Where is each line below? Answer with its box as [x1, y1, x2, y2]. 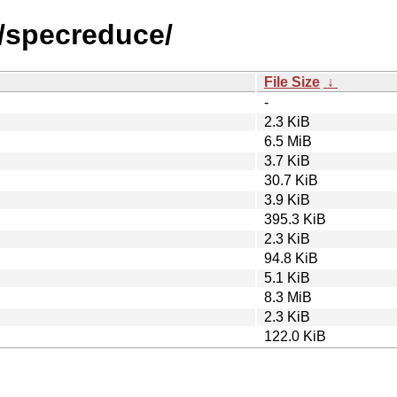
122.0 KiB [264, 328, 326, 344]
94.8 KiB [264, 250, 318, 266]
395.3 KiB [264, 211, 326, 227]
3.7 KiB [264, 152, 310, 168]
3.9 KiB [264, 191, 310, 207]
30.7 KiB [264, 172, 318, 188]
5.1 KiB [264, 269, 310, 285]
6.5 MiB [264, 133, 312, 149]
